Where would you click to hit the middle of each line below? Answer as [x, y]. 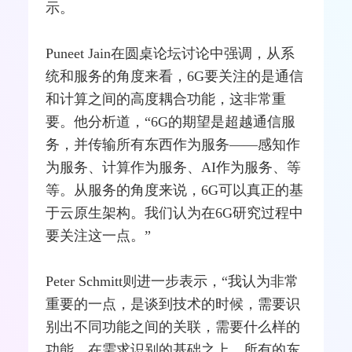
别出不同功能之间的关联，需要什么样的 [173, 326]
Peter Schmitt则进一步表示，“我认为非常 [172, 281]
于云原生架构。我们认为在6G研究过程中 [175, 213]
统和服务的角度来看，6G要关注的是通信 [175, 76]
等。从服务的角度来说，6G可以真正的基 [175, 190]
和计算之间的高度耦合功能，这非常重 [166, 99]
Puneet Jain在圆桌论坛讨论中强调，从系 [170, 53]
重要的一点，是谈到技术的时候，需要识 [173, 304]
